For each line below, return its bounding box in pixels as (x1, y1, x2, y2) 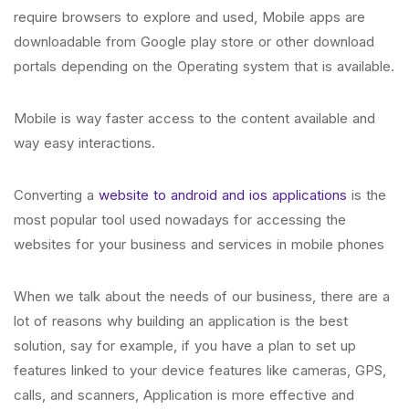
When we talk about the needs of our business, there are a (14, 288, 390, 305)
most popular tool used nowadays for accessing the (14, 211, 346, 228)
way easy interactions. (14, 134, 155, 152)
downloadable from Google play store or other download (14, 33, 374, 50)
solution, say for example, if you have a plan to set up (14, 337, 356, 354)
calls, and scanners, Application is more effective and (14, 386, 354, 404)
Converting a (14, 186, 99, 204)
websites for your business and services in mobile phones (14, 236, 384, 253)
